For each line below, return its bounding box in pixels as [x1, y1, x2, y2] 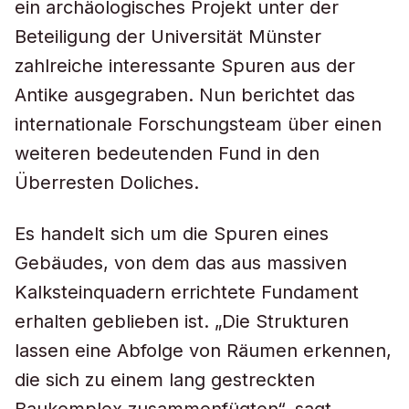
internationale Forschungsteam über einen [15, 113, 382, 135]
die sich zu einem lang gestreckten [15, 369, 315, 391]
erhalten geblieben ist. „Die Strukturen [15, 310, 349, 332]
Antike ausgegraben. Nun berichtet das [15, 84, 355, 106]
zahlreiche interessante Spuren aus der [15, 55, 355, 77]
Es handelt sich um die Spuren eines [15, 223, 329, 245]
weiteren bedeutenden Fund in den [15, 142, 320, 164]
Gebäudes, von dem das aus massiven [15, 252, 347, 274]
